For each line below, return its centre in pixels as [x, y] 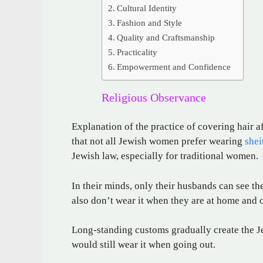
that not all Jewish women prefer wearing [158, 141]
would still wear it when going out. [144, 245]
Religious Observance [154, 97]
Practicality [137, 52]
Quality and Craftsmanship [166, 37]
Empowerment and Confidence [174, 66]
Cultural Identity [147, 8]
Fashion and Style [150, 22]
